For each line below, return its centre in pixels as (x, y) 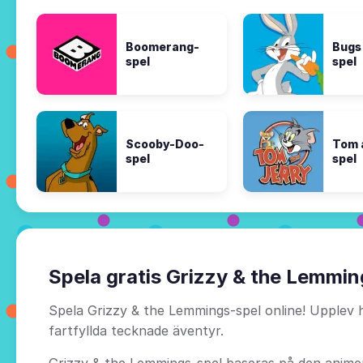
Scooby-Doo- (165, 144)
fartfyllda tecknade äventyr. (136, 331)
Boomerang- (162, 47)
